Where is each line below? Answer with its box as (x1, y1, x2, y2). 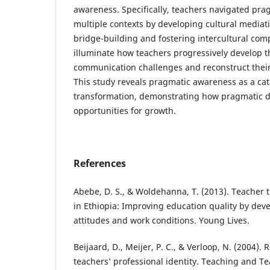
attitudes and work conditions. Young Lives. (74, 215, 250, 227)
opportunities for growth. (74, 105, 176, 117)
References (74, 157, 126, 171)
